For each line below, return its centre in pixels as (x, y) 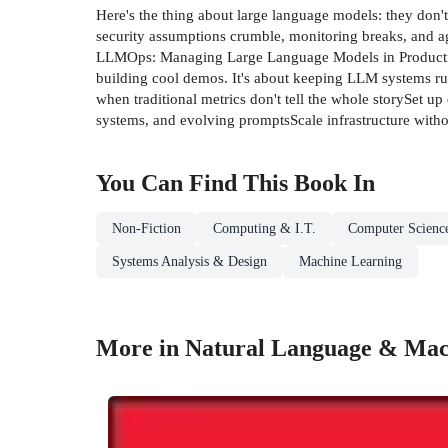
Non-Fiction (146, 229)
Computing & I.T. (264, 229)
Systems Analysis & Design (189, 262)
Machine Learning (350, 262)
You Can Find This (195, 183)
